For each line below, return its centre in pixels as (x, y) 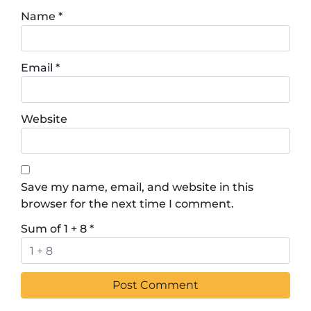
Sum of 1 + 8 (55, 229)
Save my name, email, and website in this (137, 187)
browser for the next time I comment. (127, 204)
